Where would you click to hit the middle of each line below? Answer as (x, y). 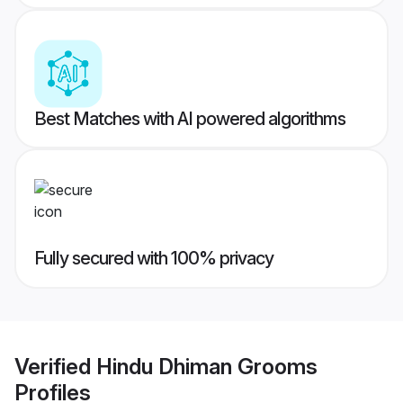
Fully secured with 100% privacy (154, 259)
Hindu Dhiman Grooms (207, 366)
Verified (55, 366)
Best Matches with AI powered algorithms (190, 119)
